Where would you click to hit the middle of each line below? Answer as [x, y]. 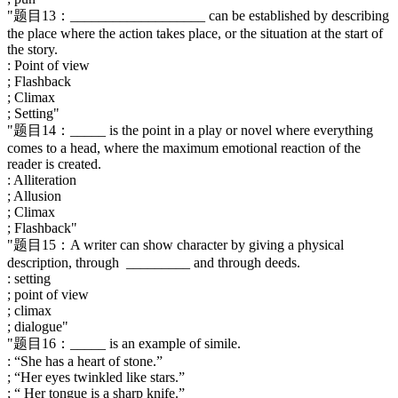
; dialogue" [38, 326]
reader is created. [54, 163]
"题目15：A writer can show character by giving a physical [175, 244]
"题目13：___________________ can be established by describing [198, 15]
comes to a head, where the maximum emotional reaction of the [184, 147]
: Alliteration [42, 179]
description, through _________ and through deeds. [154, 262]
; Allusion [34, 195]
